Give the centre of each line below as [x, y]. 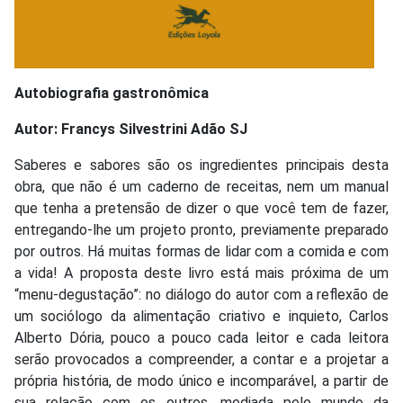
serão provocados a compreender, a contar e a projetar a [201, 360]
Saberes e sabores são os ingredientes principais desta [201, 166]
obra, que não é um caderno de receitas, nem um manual [201, 187]
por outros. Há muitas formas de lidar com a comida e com [201, 252]
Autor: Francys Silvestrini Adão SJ [131, 130]
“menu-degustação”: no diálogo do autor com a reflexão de [201, 295]
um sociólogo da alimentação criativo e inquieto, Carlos [201, 317]
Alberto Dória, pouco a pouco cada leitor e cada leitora [201, 338]
